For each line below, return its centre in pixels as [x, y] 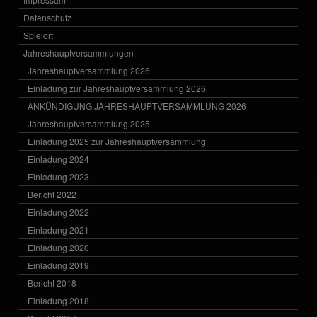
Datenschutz [48, 17]
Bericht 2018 [52, 282]
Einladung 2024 [59, 158]
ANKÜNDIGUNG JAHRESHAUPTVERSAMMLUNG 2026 [137, 105]
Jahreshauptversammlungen [79, 52]
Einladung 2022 [59, 212]
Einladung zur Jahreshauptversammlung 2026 [117, 88]
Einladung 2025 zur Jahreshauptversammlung [117, 141]
